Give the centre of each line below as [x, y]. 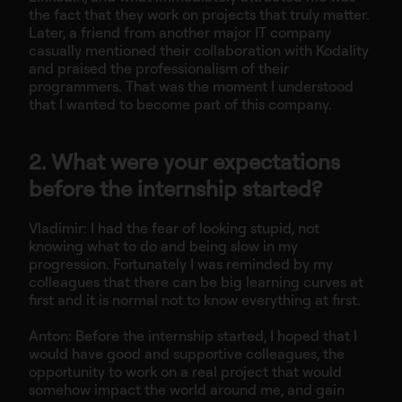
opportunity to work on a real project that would [185, 372]
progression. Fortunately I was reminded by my [181, 264]
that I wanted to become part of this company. [180, 105]
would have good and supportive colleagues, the [187, 354]
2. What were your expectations [184, 161]
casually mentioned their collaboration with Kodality [199, 51]
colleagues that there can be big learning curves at [196, 282]
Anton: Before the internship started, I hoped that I [193, 336]
